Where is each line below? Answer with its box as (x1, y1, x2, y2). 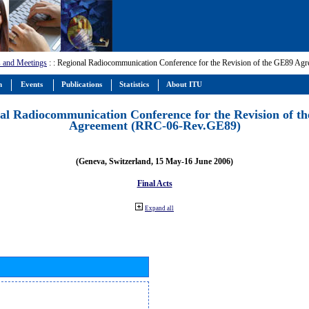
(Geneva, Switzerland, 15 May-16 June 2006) (76, 156, 233, 166)
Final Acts (137, 178, 172, 188)
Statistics (119, 81, 149, 88)
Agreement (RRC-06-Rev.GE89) (69, 118, 241, 132)
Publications (61, 81, 102, 88)
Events (21, 81, 43, 88)
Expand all (145, 204, 174, 212)
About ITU (166, 81, 202, 88)
